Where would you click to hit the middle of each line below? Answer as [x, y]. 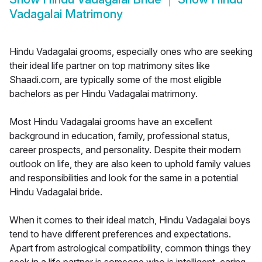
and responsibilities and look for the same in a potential [124, 178]
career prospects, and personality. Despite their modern [125, 150]
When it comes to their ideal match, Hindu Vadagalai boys [130, 220]
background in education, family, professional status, [120, 136]
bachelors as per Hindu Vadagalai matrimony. [104, 94]
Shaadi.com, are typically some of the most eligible [116, 80]
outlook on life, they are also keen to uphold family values [130, 164]
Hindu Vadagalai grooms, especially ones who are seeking [131, 52]
